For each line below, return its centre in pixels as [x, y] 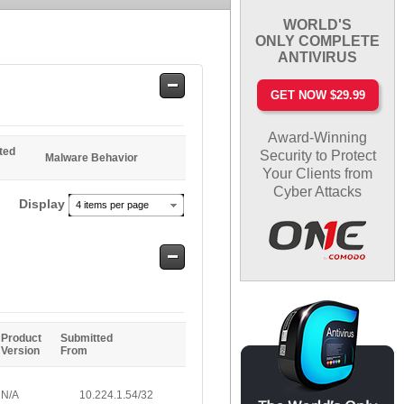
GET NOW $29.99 [317, 95]
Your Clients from [318, 173]
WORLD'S [318, 24]
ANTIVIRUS [318, 57]
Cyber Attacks [318, 191]
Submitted [87, 338]
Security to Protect [317, 155]
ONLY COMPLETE [318, 41]
